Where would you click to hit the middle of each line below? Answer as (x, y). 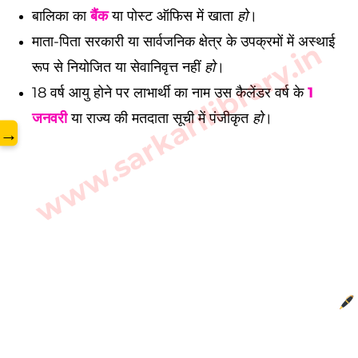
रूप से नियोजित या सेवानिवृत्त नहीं (118, 67)
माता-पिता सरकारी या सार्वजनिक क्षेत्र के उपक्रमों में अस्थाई (183, 42)
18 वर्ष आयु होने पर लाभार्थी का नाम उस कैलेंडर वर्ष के (170, 93)
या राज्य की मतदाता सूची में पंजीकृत (160, 118)
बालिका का (61, 16)
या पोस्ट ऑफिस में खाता (173, 16)
